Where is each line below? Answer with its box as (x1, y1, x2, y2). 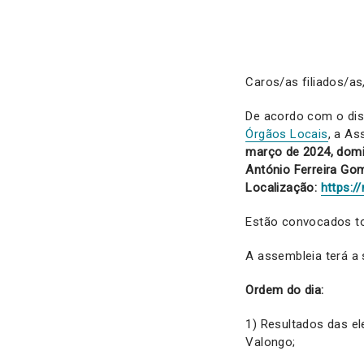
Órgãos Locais (245, 127, 328, 142)
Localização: (245, 180, 321, 196)
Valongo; (245, 335, 296, 350)
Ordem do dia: (245, 283, 324, 298)
